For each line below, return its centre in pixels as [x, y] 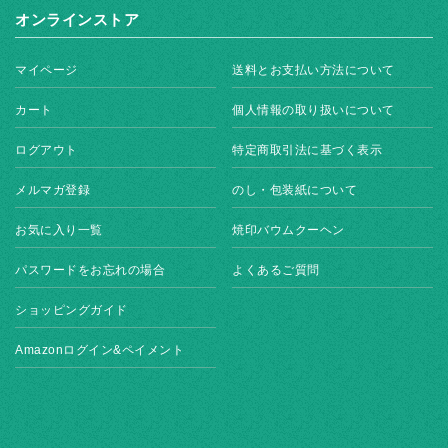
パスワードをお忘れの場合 [90, 270]
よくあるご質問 [276, 270]
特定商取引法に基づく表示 [307, 150]
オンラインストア [77, 20]
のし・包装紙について [295, 190]
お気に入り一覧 [59, 230]
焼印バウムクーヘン [288, 230]
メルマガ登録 [52, 190]
